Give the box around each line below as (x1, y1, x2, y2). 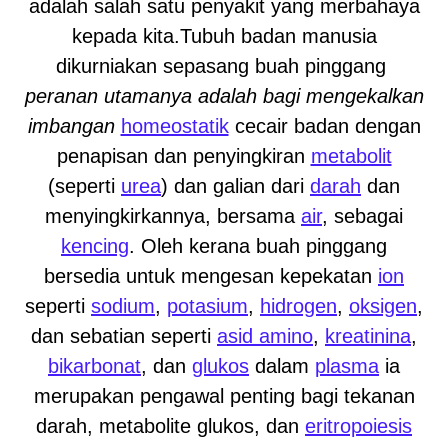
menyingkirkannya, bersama (45, 205, 301, 227)
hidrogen (260, 295, 337, 317)
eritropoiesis (305, 415, 412, 437)
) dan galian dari (161, 175, 310, 197)
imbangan (27, 115, 115, 137)
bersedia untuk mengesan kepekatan (44, 265, 378, 287)
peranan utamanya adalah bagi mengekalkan (24, 85, 424, 107)
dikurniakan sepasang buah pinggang (56, 55, 392, 77)
